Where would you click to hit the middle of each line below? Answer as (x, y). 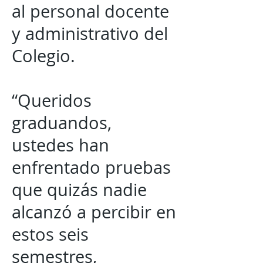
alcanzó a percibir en (94, 212)
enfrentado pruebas (91, 167)
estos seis (50, 234)
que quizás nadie (79, 190)
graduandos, (62, 123)
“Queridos (52, 100)
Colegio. (43, 56)
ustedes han (60, 145)
